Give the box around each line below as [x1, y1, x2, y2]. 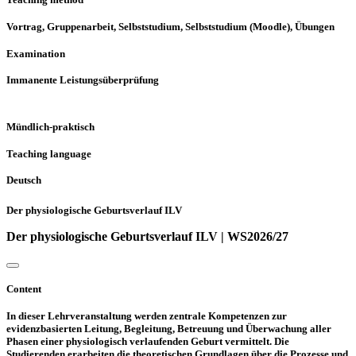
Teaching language [6, 147, 91, 160]
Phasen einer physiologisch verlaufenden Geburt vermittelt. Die [6, 335, 289, 347]
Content [6, 283, 41, 296]
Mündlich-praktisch [6, 120, 95, 133]
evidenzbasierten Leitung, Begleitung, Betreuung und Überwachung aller [6, 322, 331, 335]
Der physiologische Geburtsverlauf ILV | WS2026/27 [6, 229, 288, 243]
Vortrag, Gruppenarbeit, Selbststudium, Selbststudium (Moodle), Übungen [6, 21, 335, 33]
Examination [6, 47, 65, 60]
